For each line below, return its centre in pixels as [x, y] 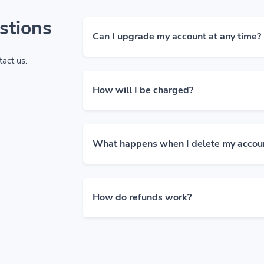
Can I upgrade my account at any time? [177, 37]
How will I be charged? [143, 90]
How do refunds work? [142, 197]
